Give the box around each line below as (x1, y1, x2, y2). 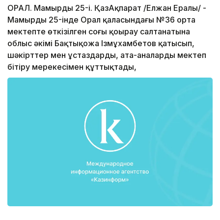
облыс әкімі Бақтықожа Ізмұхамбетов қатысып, (7, 38, 194, 49)
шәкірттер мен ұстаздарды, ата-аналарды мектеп (7, 50, 206, 60)
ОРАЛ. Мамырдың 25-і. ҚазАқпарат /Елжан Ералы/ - (7, 3, 206, 13)
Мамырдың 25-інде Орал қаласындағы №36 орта (7, 15, 195, 25)
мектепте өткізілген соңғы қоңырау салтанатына (7, 27, 190, 37)
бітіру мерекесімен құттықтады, (7, 62, 137, 72)
